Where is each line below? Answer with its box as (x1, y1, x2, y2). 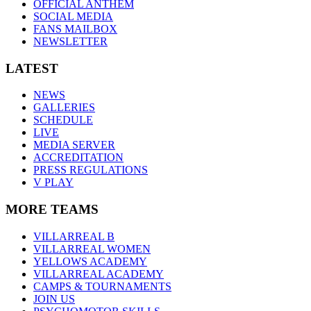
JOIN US (33, 292, 75, 305)
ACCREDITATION (33, 151, 124, 164)
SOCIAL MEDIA (33, 10, 113, 22)
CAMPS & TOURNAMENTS (33, 280, 171, 292)
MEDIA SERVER (33, 139, 115, 151)
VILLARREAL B (33, 230, 115, 242)
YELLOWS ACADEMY (33, 255, 147, 267)
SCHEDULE (33, 114, 93, 126)
